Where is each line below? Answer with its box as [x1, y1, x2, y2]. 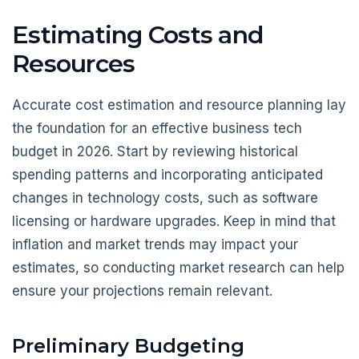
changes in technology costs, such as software [12, 190, 318, 207]
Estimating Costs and [12, 19, 263, 50]
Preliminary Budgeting [12, 333, 244, 357]
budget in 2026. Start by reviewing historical [12, 143, 298, 160]
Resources [12, 48, 135, 79]
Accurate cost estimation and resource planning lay [12, 97, 346, 114]
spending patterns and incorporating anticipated [12, 167, 323, 184]
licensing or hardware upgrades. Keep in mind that [12, 213, 336, 230]
